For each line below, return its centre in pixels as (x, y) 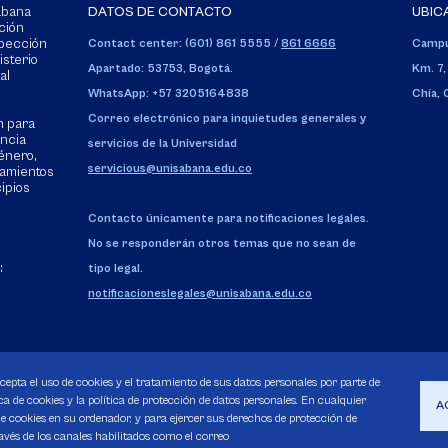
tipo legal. (115, 268)
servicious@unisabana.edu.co (170, 168)
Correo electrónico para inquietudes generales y (227, 118)
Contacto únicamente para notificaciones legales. (228, 218)
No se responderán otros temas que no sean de (222, 243)
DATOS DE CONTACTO (160, 12)
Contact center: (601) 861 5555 (179, 43)
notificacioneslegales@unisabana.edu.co (200, 293)
